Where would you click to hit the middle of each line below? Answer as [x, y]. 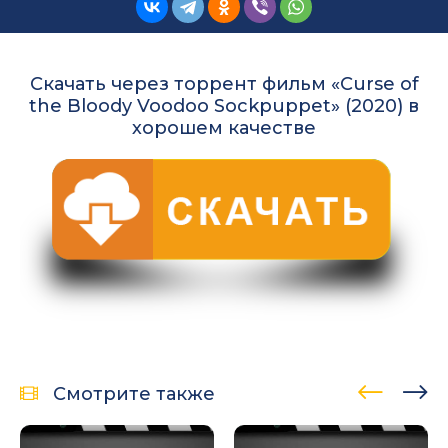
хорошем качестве [224, 127]
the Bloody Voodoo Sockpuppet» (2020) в [224, 105]
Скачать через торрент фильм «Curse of [224, 83]
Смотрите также [134, 393]
